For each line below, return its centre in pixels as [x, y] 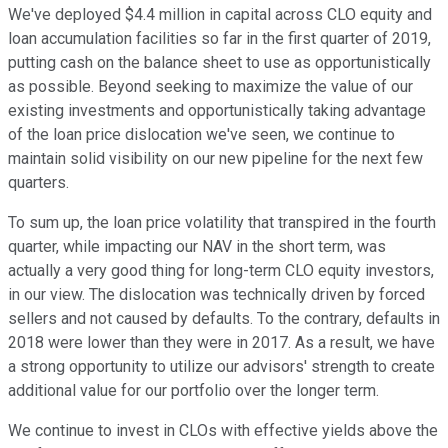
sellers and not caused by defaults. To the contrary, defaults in [224, 319]
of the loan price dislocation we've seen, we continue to [201, 135]
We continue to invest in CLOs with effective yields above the [223, 431]
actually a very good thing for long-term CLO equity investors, [221, 271]
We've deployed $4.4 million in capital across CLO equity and [220, 15]
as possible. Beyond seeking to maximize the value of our [210, 87]
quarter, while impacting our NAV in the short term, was [197, 247]
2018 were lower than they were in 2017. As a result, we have [221, 343]
